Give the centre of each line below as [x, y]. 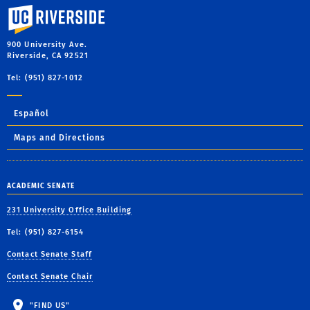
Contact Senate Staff [49, 254]
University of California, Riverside [78, 9]
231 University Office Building [69, 210]
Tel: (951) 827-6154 [45, 232]
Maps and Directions [60, 138]
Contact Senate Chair [50, 276]
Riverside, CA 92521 [48, 56]
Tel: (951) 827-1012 [45, 78]
